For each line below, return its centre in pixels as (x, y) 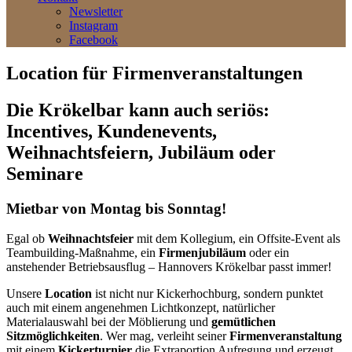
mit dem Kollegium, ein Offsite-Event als (237, 239)
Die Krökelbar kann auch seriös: (138, 110)
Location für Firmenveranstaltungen (154, 73)
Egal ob (27, 239)
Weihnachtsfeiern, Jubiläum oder (141, 152)
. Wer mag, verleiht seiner (165, 336)
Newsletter (96, 11)
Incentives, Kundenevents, (112, 131)
